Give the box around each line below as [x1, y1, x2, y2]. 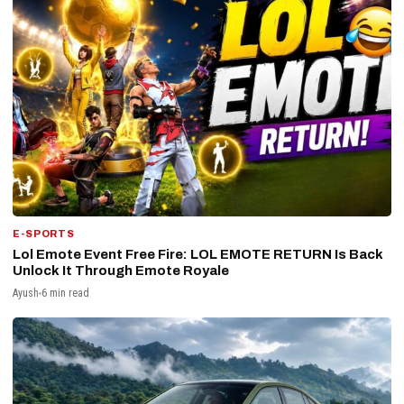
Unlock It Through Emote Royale [13, 263, 229, 279]
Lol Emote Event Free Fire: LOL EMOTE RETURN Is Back [13, 247, 383, 262]
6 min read [41, 287, 89, 300]
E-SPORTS [13, 228, 76, 240]
